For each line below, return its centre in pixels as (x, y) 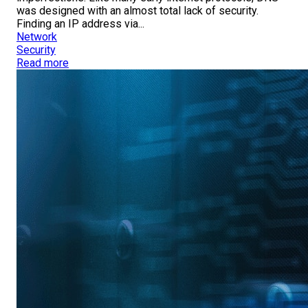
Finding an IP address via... (80, 24)
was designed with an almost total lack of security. (137, 11)
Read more (43, 63)
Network (37, 37)
